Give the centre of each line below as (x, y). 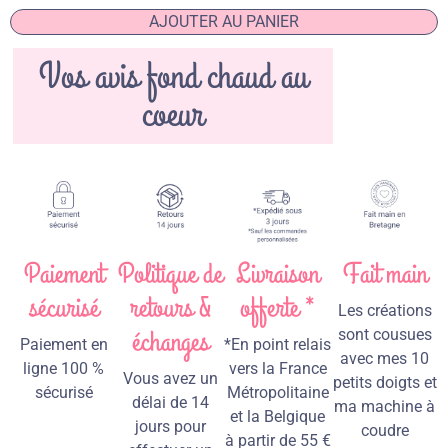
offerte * (277, 309)
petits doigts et (384, 383)
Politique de (170, 275)
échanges (170, 343)
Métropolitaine (277, 393)
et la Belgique (277, 417)
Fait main (384, 275)
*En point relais (277, 345)
